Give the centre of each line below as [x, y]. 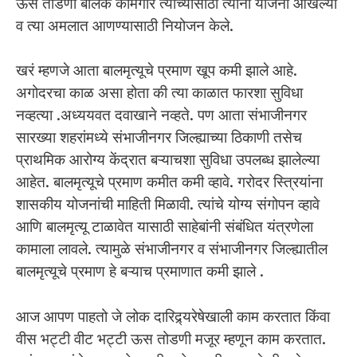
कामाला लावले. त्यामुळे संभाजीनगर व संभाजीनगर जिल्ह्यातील [172, 249]
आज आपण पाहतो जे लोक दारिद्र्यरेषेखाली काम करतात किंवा [173, 316]
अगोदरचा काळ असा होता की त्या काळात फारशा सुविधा [159, 93]
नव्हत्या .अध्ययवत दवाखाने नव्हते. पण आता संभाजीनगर [161, 116]
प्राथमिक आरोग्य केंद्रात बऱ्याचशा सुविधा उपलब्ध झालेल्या [168, 160]
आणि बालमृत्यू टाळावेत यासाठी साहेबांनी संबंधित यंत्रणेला [165, 227]
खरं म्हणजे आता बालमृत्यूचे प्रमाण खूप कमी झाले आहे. [157, 71]
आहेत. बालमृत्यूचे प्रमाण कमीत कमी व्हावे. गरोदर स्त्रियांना [169, 182]
